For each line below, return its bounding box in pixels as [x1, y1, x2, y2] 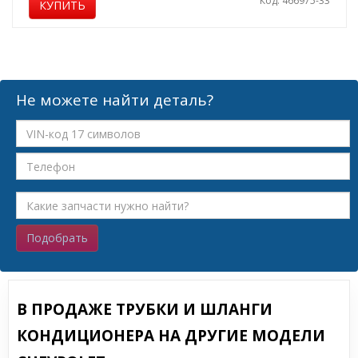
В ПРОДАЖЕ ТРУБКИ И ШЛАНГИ [17, 299, 272, 320]
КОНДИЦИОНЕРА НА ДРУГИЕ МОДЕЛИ [17, 325, 325, 346]
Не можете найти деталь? [16, 89, 213, 110]
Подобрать [26, 230, 88, 245]
